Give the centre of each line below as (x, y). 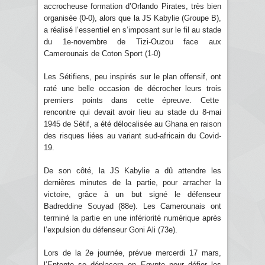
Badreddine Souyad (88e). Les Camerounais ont (132, 206)
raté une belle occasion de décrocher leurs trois (132, 88)
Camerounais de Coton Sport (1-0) (102, 53)
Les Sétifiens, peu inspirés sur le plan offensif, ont (132, 76)
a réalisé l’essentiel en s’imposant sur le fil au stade (132, 30)
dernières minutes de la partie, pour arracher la (132, 182)
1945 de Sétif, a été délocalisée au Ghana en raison (132, 124)
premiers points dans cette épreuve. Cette (132, 100)
